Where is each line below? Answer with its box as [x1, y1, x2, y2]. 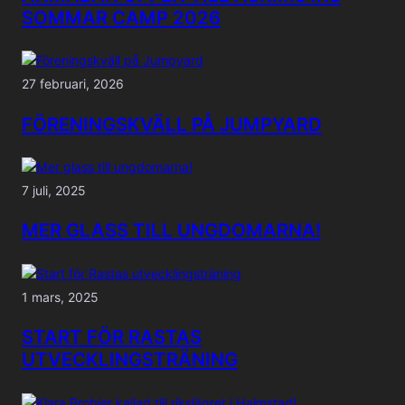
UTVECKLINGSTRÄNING [22, 348, 238, 372]
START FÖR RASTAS [22, 325, 202, 349]
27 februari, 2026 [22, 76, 124, 92]
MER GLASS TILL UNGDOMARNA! [22, 219, 321, 242]
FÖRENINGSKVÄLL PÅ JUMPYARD [22, 112, 322, 136]
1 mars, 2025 [22, 288, 99, 305]
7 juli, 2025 [22, 182, 86, 198]
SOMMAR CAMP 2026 [22, 5, 221, 29]
